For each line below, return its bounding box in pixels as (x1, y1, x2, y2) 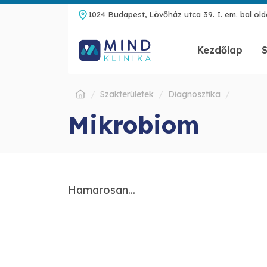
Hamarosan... (68, 183, 135, 197)
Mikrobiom (68, 110, 199, 139)
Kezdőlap (197, 44, 243, 56)
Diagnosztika (168, 89, 221, 100)
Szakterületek (100, 89, 154, 100)
